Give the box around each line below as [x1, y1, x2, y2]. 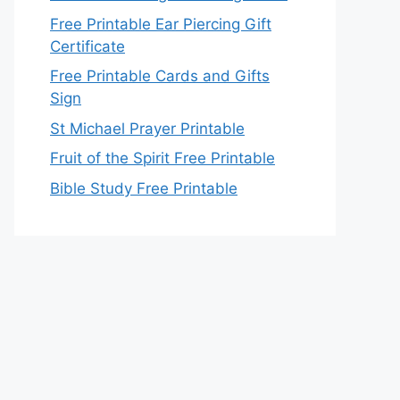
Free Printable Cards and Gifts [50, 67, 270, 85]
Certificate [50, 37, 125, 55]
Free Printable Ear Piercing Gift [50, 14, 271, 33]
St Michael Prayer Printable [50, 119, 245, 137]
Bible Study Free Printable [50, 179, 237, 197]
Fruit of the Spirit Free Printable [50, 149, 275, 167]
